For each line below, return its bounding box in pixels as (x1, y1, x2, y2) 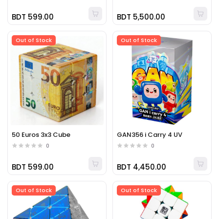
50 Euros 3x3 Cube (12, 130, 70, 139)
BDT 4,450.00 (117, 162, 166, 172)
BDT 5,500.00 (117, 12, 165, 22)
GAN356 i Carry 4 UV (117, 130, 182, 139)
